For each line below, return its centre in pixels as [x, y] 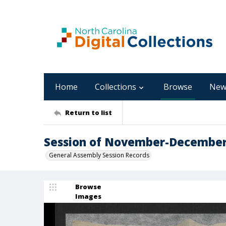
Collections [116, 87]
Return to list [89, 112]
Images [88, 196]
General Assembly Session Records [99, 155]
